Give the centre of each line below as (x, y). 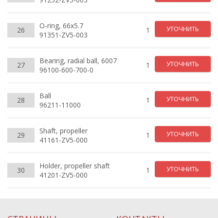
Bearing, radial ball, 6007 (78, 60)
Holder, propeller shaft (75, 165)
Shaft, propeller (64, 130)
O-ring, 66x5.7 (61, 25)
